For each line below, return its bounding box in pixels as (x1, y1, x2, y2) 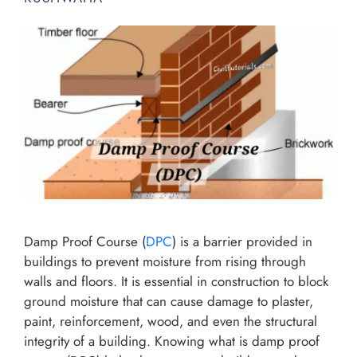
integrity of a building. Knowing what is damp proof (24, 331, 320, 351)
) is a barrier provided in (172, 231, 312, 251)
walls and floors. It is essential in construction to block (24, 271, 328, 291)
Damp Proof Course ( (24, 231, 146, 251)
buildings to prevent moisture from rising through (24, 251, 306, 271)
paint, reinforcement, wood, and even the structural (24, 311, 317, 331)
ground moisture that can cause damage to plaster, (24, 291, 313, 311)
